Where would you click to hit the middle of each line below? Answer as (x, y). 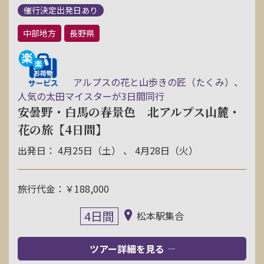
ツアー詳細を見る (127, 249)
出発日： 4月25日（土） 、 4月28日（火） (108, 151)
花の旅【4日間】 (62, 130)
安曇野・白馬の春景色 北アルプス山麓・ (129, 112)
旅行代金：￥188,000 (63, 189)
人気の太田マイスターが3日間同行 (91, 96)
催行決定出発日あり (61, 10)
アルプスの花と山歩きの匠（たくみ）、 (157, 82)
